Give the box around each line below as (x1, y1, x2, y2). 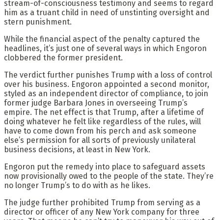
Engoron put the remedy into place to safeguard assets (4, 162, 205, 171)
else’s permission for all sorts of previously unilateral (4, 135, 195, 145)
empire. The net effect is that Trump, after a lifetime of (4, 107, 204, 117)
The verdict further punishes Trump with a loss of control (4, 70, 212, 80)
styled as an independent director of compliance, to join (4, 88, 208, 98)
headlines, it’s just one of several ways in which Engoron (4, 43, 207, 53)
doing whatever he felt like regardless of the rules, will (4, 116, 201, 126)
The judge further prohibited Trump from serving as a (4, 197, 200, 207)
